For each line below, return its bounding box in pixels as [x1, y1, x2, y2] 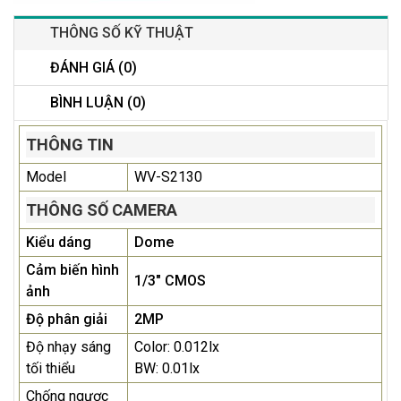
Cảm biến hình [26, 261, 119, 279]
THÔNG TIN [26, 135, 114, 155]
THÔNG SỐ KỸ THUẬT [50, 24, 193, 42]
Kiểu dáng [26, 234, 91, 252]
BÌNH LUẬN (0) [50, 94, 146, 112]
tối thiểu [26, 360, 75, 378]
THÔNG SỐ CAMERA [26, 200, 177, 220]
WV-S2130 [134, 168, 202, 186]
